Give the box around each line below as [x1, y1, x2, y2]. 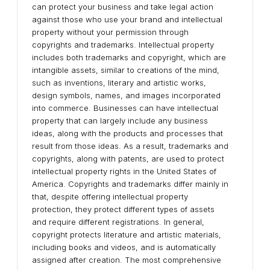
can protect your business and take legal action [32, 2, 213, 11]
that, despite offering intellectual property [32, 192, 188, 201]
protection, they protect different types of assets [32, 204, 215, 214]
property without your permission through [32, 27, 189, 37]
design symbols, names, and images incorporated [32, 90, 221, 100]
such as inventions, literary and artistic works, [32, 78, 206, 87]
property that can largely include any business [32, 116, 208, 125]
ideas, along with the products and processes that [32, 128, 223, 138]
